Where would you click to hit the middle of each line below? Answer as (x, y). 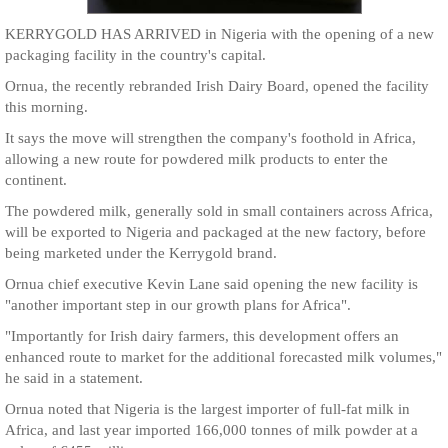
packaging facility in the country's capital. (135, 55)
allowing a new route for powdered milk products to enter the (196, 159)
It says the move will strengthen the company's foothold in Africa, (210, 138)
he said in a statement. (74, 378)
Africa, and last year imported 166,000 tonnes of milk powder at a (211, 430)
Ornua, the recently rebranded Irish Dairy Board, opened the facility (217, 86)
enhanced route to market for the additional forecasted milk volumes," (223, 357)
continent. (36, 180)
